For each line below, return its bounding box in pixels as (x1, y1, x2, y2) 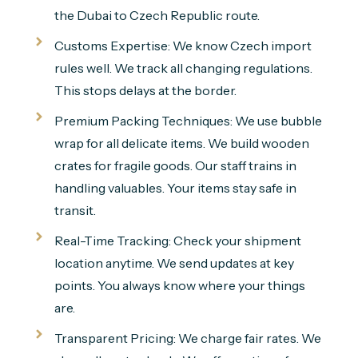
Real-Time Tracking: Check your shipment (54, 233, 301, 249)
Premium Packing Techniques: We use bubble (54, 113, 322, 129)
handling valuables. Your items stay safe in (54, 180, 296, 197)
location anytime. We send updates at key (54, 255, 294, 272)
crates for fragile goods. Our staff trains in (54, 157, 296, 174)
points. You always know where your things (54, 277, 305, 294)
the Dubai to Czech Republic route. (54, 7, 260, 24)
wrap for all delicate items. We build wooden (54, 135, 309, 152)
